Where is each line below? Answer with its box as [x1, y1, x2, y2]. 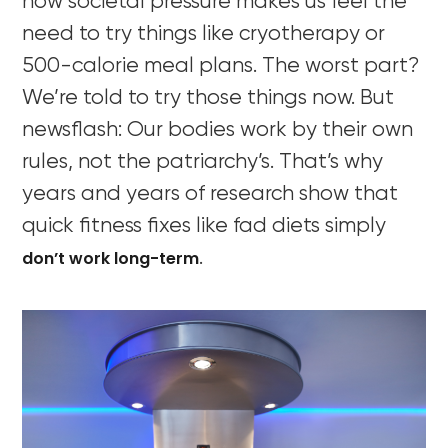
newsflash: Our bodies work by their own [22, 119, 414, 141]
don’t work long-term [22, 246, 200, 270]
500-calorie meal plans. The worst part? [22, 55, 420, 77]
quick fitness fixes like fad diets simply [22, 215, 387, 237]
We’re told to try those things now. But [22, 87, 395, 109]
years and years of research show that [22, 183, 399, 205]
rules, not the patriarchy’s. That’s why [22, 151, 384, 173]
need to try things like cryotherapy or [22, 23, 386, 45]
